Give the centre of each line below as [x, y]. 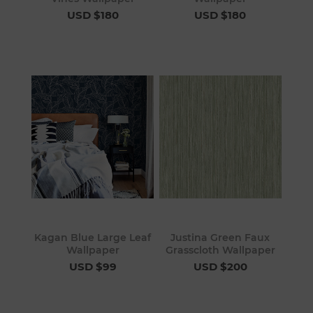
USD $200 [220, 266]
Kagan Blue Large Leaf [93, 237]
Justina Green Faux [220, 237]
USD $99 [93, 266]
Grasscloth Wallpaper [220, 250]
